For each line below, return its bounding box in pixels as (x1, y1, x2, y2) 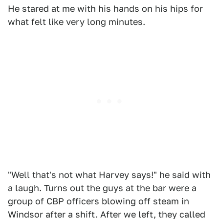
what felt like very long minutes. (8, 16, 145, 27)
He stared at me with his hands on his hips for (8, 3, 203, 14)
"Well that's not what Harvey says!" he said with (8, 169, 211, 180)
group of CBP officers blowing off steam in (8, 196, 189, 206)
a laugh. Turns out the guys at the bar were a (8, 182, 197, 193)
